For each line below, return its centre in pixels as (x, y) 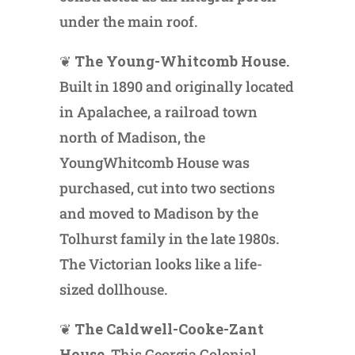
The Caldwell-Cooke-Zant (169, 328)
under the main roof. (128, 21)
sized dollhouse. (113, 289)
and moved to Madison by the (158, 213)
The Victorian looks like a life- (160, 263)
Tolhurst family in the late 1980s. (169, 238)
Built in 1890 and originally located (176, 86)
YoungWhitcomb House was (154, 162)
